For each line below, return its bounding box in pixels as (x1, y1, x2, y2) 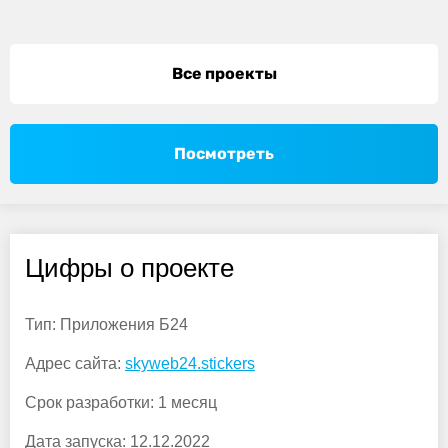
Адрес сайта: (25, 355, 121, 373)
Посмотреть (174, 144, 274, 164)
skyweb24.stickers (125, 355, 255, 373)
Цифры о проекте (25, 253, 234, 284)
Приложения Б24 (56, 316, 188, 334)
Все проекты (171, 64, 277, 84)
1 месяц (158, 394, 217, 412)
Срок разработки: (25, 394, 154, 412)
